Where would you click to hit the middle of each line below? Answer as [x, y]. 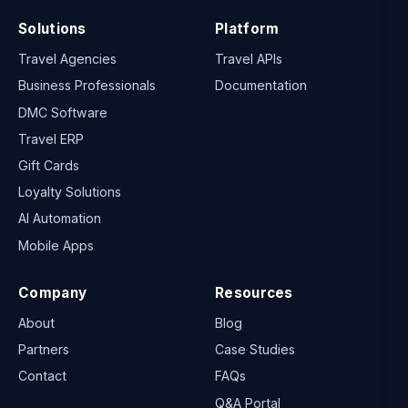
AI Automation [60, 219]
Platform [247, 28]
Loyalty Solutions [70, 192]
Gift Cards [49, 165]
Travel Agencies [67, 59]
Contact [42, 376]
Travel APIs [249, 59]
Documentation [261, 86]
